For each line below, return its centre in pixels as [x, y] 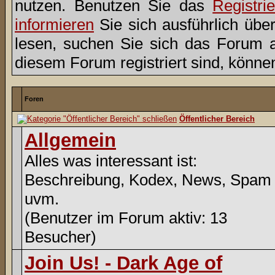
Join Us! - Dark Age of [123, 263]
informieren [54, 25]
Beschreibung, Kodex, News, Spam [148, 180]
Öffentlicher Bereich [217, 119]
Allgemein [70, 140]
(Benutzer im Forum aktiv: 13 [126, 218]
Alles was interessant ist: [111, 161]
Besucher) [60, 237]
